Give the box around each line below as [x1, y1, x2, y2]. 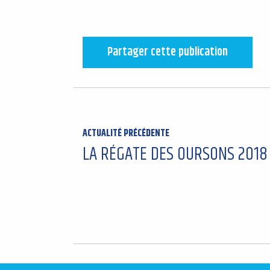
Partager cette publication [107, 42, 228, 61]
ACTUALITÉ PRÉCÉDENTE [83, 125, 169, 141]
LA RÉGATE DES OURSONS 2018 [83, 140, 268, 168]
